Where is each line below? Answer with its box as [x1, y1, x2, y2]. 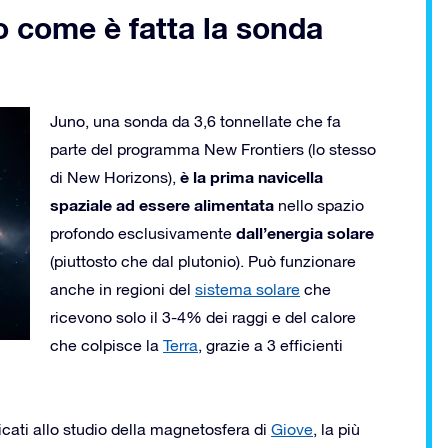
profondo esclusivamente [50, 223, 236, 242]
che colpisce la [50, 335, 163, 354]
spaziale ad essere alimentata [50, 194, 274, 214]
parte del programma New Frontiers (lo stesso [50, 139, 376, 158]
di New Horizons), [50, 167, 180, 186]
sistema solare [195, 279, 300, 298]
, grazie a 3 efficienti [198, 335, 343, 354]
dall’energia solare [236, 222, 374, 242]
